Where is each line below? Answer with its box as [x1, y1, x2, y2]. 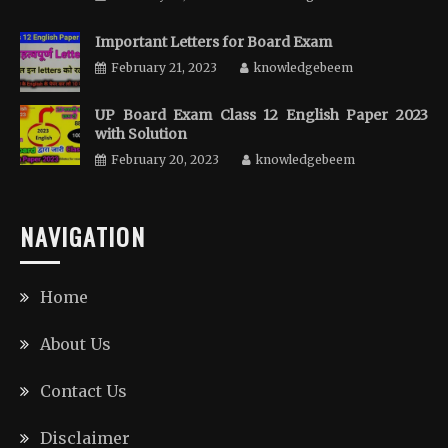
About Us [40, 333, 111, 354]
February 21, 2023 [111, 59, 217, 75]
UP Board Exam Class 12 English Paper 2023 [95, 105, 428, 124]
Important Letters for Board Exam [95, 32, 332, 51]
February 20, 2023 [111, 151, 219, 167]
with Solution [95, 124, 187, 143]
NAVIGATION [20, 217, 146, 254]
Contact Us [40, 380, 127, 401]
